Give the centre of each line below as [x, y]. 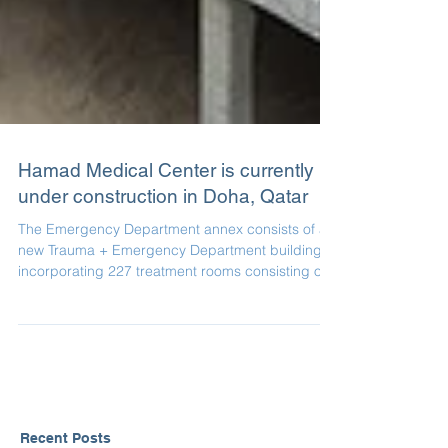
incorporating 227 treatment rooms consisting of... [178, 307]
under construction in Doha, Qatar [163, 232]
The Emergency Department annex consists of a [172, 265]
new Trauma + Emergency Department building [170, 286]
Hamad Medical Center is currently [166, 206]
